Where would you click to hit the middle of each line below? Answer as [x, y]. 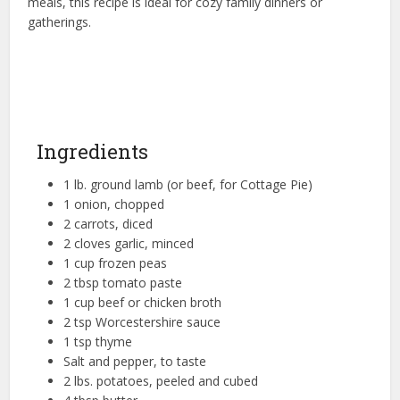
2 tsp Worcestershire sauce [142, 321]
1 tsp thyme [97, 341]
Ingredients [92, 151]
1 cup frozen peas [115, 262]
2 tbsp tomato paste [122, 282]
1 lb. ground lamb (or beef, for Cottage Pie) [187, 184]
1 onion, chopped [113, 204]
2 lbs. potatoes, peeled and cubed [160, 380]
